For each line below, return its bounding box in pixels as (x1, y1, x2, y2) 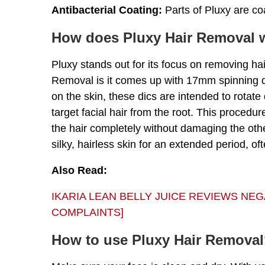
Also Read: (51, 164, 107, 177)
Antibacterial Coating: (51, 4, 162, 17)
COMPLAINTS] (51, 206, 124, 219)
